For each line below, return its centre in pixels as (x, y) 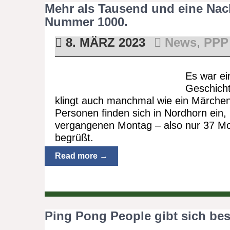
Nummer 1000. (86, 22)
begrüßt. (75, 138)
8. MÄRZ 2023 (103, 42)
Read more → (81, 156)
